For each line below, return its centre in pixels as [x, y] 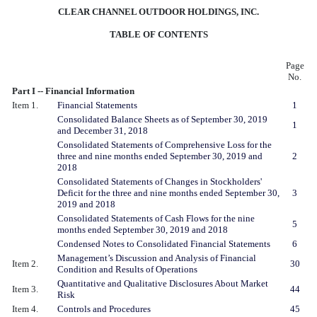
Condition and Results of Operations [127, 269]
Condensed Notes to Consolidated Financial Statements [164, 243]
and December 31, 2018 [103, 130]
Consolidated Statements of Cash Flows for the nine [156, 218]
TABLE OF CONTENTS [158, 34]
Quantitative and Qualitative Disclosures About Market [163, 283]
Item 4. [25, 309]
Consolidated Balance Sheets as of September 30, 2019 [162, 119]
